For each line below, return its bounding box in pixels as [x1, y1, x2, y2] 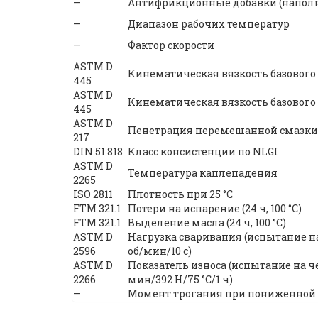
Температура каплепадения [128, 165, 278, 180]
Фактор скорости [128, 38, 214, 52]
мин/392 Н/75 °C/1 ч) [128, 272, 233, 286]
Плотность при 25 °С [128, 187, 233, 201]
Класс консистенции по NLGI [128, 144, 278, 158]
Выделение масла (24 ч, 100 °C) [128, 215, 286, 229]
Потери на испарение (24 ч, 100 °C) [128, 201, 302, 215]
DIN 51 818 [73, 144, 123, 158]
